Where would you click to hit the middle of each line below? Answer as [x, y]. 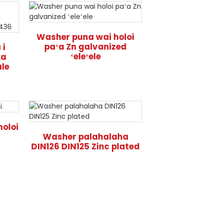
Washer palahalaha [85, 137]
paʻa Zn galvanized [86, 47]
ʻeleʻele [85, 56]
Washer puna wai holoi [86, 37]
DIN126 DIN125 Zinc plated [86, 146]
